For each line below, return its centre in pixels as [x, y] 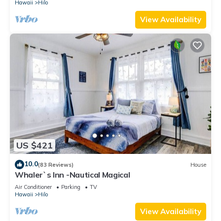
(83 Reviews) [56, 165]
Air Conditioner [33, 187]
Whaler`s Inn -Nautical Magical [73, 175]
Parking [71, 187]
